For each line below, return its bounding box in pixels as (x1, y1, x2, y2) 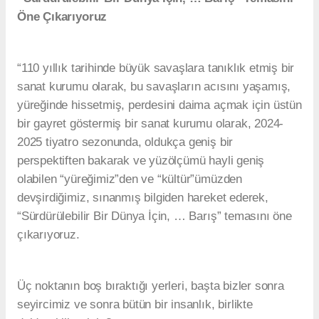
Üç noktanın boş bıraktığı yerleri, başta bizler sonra (17, 279, 284, 293)
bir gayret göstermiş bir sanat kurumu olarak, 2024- (17, 117, 284, 131)
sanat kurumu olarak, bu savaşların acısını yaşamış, (17, 80, 291, 94)
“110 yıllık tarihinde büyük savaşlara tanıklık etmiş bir (17, 61, 295, 75)
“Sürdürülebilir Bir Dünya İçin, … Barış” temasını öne (17, 209, 292, 224)
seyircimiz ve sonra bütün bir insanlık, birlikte (17, 298, 253, 312)
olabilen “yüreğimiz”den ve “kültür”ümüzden (17, 172, 242, 187)
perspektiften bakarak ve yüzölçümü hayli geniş (17, 154, 265, 168)
